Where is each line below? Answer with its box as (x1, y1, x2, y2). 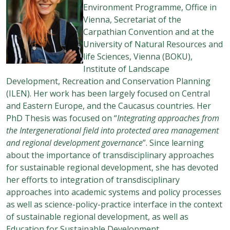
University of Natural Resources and (83, 38, 223, 50)
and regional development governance (6, 137, 143, 148)
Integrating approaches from (117, 112, 219, 124)
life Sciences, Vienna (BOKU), (83, 50, 193, 62)
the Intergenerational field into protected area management (6, 124, 219, 136)
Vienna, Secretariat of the (83, 13, 181, 25)
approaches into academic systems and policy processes (6, 186, 221, 198)
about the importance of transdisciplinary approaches (6, 149, 214, 161)
